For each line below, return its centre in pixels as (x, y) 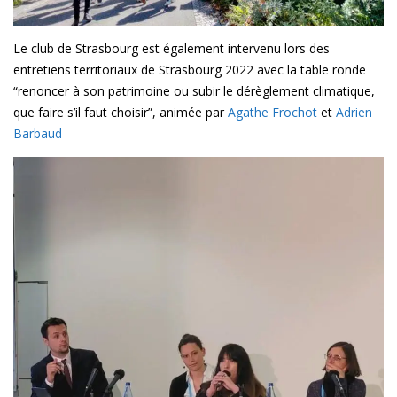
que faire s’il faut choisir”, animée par (121, 113)
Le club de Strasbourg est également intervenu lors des (171, 49)
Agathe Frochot (272, 113)
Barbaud (38, 134)
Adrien (354, 113)
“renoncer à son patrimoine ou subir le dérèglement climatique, (194, 91)
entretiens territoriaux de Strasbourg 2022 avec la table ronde (190, 70)
